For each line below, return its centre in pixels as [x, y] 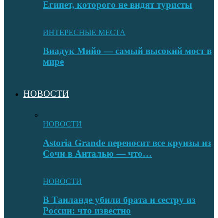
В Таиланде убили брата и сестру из [119, 200]
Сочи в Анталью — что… [97, 153]
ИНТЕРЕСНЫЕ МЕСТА [84, 32]
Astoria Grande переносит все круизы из [127, 143]
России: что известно [87, 211]
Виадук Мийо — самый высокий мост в [127, 51]
